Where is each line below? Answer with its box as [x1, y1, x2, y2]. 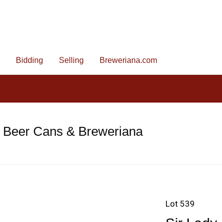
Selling [59, 56, 84, 64]
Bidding [16, 56, 43, 64]
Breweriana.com [100, 56, 157, 64]
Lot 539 [166, 199, 195, 209]
